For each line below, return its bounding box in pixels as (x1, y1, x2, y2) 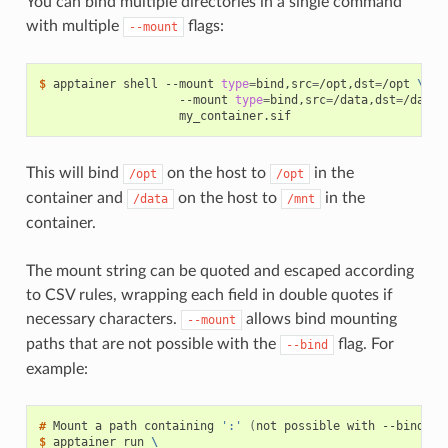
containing (143, 419, 214, 434)
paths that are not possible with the (25, 336, 280, 353)
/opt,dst (318, 77, 375, 92)
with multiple (25, 18, 123, 35)
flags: (183, 18, 224, 35)
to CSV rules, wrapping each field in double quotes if (25, 287, 393, 304)
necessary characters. (25, 311, 181, 328)
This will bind (25, 165, 123, 182)
